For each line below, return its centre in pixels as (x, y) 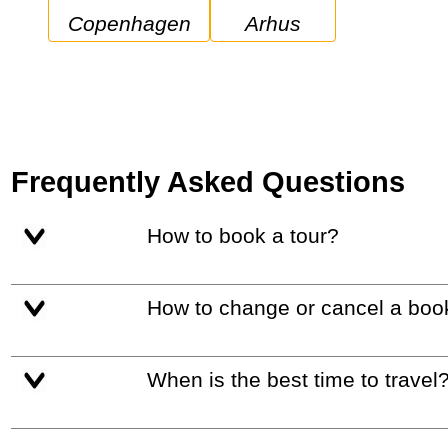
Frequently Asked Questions (208, 181)
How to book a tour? (250, 235)
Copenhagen (136, 23)
